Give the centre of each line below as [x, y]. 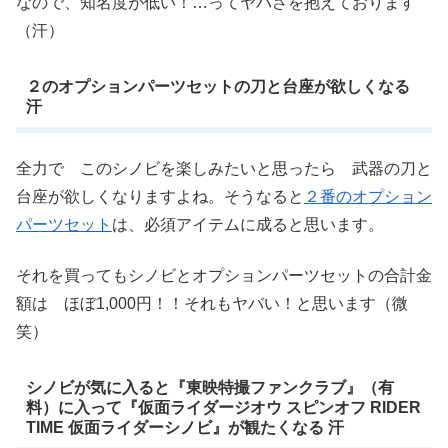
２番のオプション [368, 197]
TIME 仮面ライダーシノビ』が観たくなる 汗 [184, 427]
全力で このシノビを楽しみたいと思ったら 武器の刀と [224, 169]
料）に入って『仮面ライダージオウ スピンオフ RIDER [223, 407]
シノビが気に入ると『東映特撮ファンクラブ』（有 [209, 387]
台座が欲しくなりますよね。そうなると [160, 197]
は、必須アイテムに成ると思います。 [248, 225]
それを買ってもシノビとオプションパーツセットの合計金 [224, 275]
